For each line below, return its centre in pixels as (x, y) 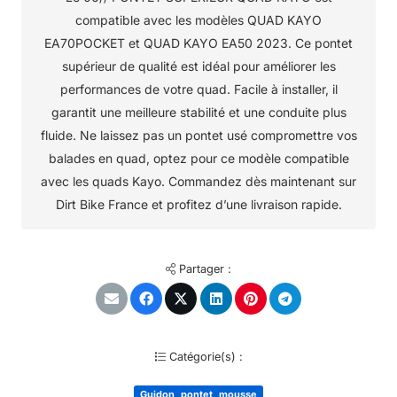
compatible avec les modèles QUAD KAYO (198, 20)
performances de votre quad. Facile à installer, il (198, 90)
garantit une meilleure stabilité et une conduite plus (198, 113)
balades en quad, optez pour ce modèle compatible (198, 159)
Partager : (203, 269)
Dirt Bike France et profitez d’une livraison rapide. (198, 205)
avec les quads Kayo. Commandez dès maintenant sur (198, 182)
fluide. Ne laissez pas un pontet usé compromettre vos (198, 136)
